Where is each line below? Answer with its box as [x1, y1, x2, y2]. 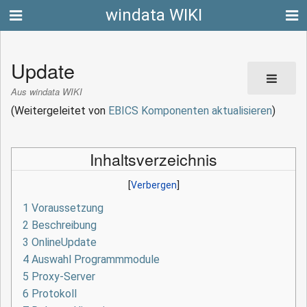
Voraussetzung [32, 201, 103, 215]
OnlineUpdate [32, 236, 97, 249]
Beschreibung [32, 219, 97, 232]
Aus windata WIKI [11, 84, 82, 98]
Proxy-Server [32, 270, 95, 284]
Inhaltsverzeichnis [90, 147, 217, 171]
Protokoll [32, 287, 77, 301]
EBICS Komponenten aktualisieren [108, 104, 272, 118]
